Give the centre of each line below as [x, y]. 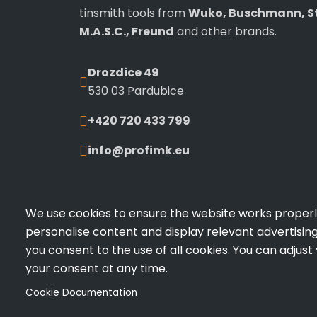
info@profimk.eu [139, 150]
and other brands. [225, 31]
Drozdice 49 [123, 73]
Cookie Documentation [81, 293]
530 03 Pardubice [136, 91]
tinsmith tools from [134, 13]
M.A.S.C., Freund [127, 31]
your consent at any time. [97, 269]
